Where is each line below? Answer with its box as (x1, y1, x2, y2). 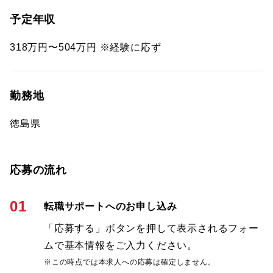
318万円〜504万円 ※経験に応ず (10, 42, 161, 52)
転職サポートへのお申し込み (44, 201, 177, 211)
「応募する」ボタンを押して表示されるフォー (44, 223, 259, 233)
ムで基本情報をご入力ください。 (44, 240, 197, 250)
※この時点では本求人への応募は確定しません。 (44, 258, 216, 266)
